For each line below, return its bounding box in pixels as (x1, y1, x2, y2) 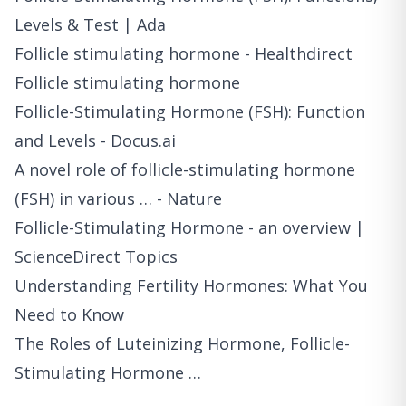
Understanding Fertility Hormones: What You (14, 274, 368, 296)
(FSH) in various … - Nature (14, 187, 222, 209)
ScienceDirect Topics (14, 245, 178, 267)
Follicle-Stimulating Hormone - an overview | (14, 216, 364, 238)
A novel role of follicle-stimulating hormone (14, 158, 355, 180)
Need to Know (14, 303, 124, 325)
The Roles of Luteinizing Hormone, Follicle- (14, 332, 350, 354)
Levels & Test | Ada (14, 13, 166, 35)
